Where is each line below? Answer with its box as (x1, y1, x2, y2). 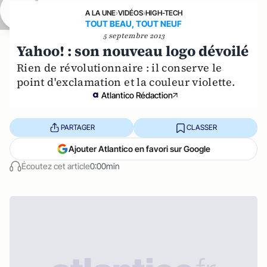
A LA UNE (85, 8, 116, 17)
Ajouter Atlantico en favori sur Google (69, 143, 210, 154)
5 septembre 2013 (103, 30, 164, 41)
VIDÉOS (117, 8, 143, 17)
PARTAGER (60, 123, 95, 132)
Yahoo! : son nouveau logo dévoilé (17, 41, 249, 61)
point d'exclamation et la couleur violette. (17, 74, 235, 89)
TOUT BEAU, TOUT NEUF (85, 18, 182, 29)
